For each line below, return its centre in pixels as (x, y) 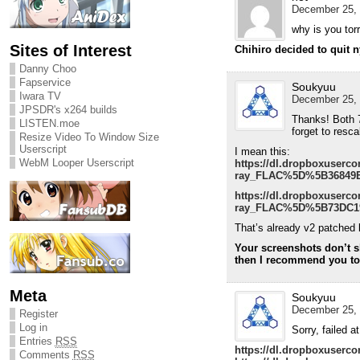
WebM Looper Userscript (76, 163)
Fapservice (45, 82)
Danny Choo (47, 69)
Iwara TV (40, 96)
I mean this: (262, 152)
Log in (33, 327)
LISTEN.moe (49, 123)
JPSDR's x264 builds (68, 110)
